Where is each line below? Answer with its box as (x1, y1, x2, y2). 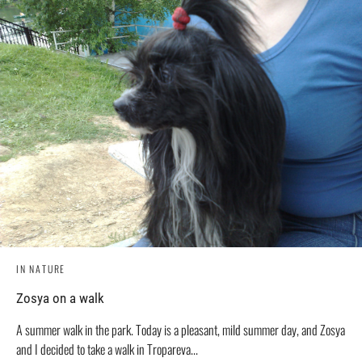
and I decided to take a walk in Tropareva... (16, 339, 198, 360)
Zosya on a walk (16, 290, 104, 307)
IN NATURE (16, 262, 66, 276)
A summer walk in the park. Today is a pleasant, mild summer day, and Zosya (16, 320, 345, 340)
